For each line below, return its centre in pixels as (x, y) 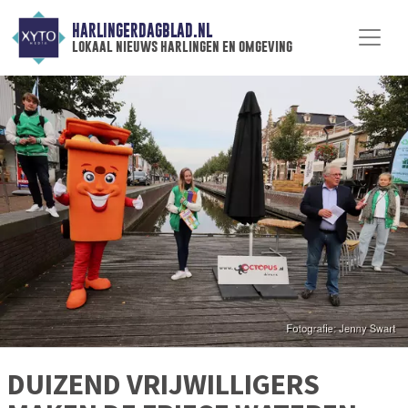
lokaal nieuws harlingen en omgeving (182, 46)
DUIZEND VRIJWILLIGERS (163, 385)
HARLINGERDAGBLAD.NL (142, 31)
